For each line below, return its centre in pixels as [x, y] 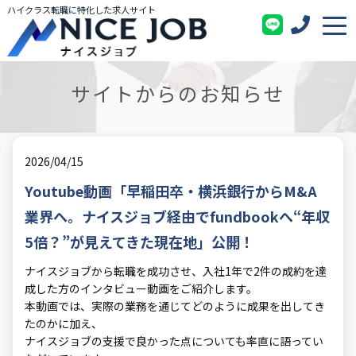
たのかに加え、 [64, 323]
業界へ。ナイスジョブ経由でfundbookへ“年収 [178, 216]
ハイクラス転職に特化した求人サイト [81, 10]
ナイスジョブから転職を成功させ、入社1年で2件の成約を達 [176, 271]
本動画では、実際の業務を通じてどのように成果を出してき [175, 306]
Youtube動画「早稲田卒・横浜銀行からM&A [171, 191]
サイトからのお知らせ [178, 93]
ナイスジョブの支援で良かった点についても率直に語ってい [174, 341]
